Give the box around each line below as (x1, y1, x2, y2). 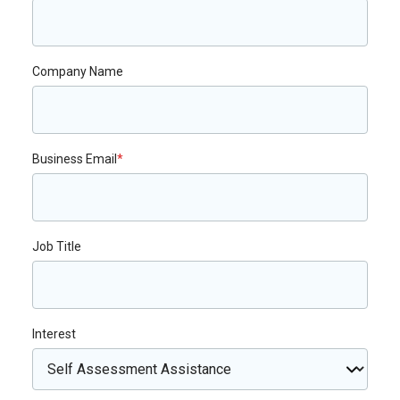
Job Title (32, 239, 81, 254)
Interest (32, 327, 76, 341)
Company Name (32, 64, 123, 79)
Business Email (32, 152, 117, 166)
